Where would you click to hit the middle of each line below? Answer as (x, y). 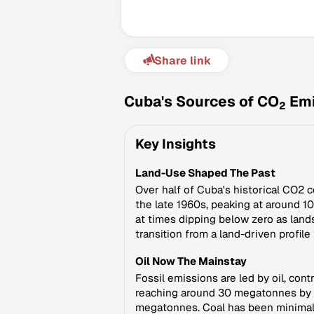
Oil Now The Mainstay (191, 261)
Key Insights (176, 144)
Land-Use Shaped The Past (205, 173)
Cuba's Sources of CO (202, 101)
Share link (182, 60)
